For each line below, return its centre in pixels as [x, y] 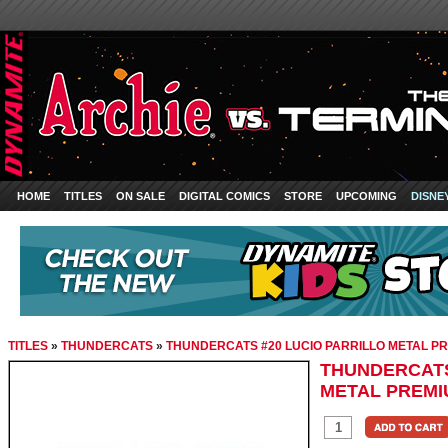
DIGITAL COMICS [224, 196]
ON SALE [140, 196]
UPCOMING [366, 196]
